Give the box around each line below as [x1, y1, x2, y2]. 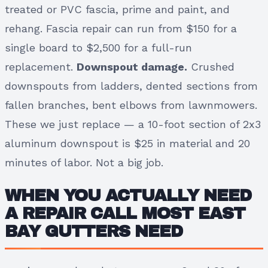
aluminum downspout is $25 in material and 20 [5, 136, 250, 150]
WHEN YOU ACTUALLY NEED [5, 185, 251, 205]
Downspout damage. [77, 60, 187, 73]
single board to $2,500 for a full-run [5, 41, 192, 54]
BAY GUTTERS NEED [5, 221, 182, 240]
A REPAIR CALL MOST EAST [5, 203, 245, 223]
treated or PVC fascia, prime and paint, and [5, 2, 230, 16]
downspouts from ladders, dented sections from [5, 79, 258, 92]
